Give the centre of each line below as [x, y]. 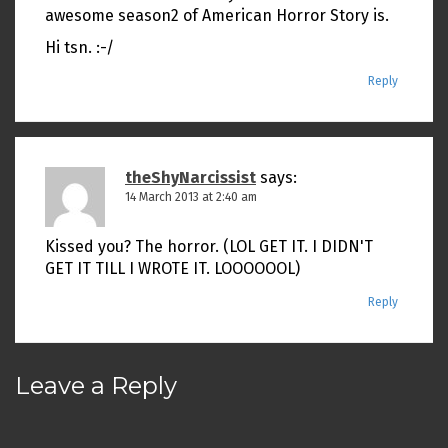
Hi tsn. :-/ [79, 48]
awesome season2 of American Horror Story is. [217, 16]
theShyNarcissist [190, 178]
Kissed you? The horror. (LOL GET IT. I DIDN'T [209, 247]
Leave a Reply [96, 386]
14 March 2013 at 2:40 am [191, 197]
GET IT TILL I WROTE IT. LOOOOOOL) [172, 269]
